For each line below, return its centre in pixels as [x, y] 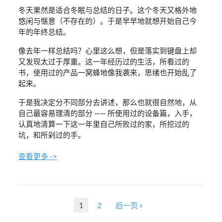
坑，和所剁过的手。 [52, 135]
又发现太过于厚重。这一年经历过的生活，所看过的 [104, 62]
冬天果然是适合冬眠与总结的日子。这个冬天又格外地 [108, 10]
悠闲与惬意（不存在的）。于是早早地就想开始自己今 [108, 21]
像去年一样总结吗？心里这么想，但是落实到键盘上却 [108, 51]
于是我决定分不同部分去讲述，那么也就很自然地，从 [108, 102]
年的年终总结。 [45, 32]
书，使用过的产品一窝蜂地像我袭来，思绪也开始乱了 [108, 73]
